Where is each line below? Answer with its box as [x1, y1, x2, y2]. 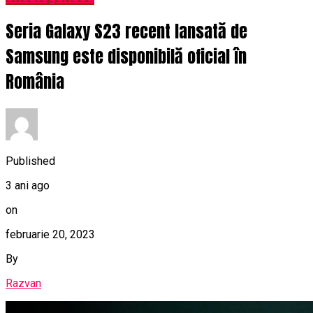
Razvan [6, 276, 41, 290]
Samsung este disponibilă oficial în [6, 44, 247, 70]
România [6, 69, 64, 95]
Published [6, 154, 55, 168]
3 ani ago [6, 178, 50, 192]
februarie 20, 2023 [6, 227, 95, 241]
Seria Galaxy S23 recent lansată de [6, 19, 247, 45]
